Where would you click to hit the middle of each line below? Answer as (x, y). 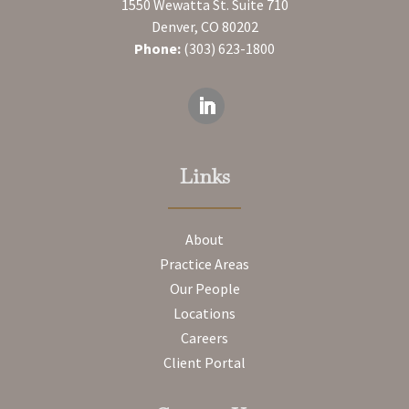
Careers (204, 337)
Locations (204, 313)
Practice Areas (204, 263)
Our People (204, 288)
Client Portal (204, 362)
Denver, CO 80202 (204, 26)
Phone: (159, 48)
